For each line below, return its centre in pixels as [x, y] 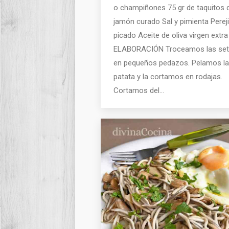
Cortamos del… [139, 91]
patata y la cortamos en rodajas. [168, 77]
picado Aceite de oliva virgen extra [171, 36]
